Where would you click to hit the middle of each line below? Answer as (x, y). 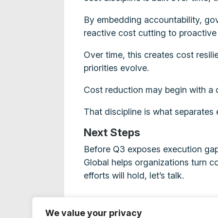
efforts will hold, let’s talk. (134, 175)
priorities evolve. (117, 68)
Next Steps (112, 132)
